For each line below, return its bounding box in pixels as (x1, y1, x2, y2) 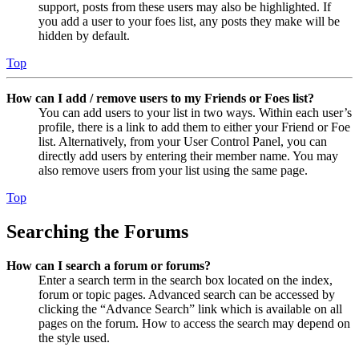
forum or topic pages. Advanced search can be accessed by (38, 288, 335, 302)
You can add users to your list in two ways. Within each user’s (38, 106, 352, 120)
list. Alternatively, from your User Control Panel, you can (38, 135, 327, 149)
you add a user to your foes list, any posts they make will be (38, 14, 340, 29)
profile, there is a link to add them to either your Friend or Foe (38, 120, 350, 135)
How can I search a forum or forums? (6, 259, 211, 273)
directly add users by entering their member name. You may (38, 149, 338, 163)
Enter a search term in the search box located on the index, (38, 273, 333, 288)
